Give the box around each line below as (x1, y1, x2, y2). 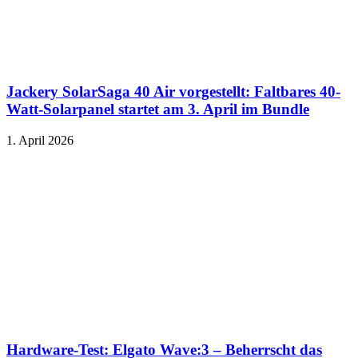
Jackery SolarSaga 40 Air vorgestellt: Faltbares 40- (6, 83, 340, 101)
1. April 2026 (6, 133, 74, 147)
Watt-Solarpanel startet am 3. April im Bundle (6, 101, 309, 118)
